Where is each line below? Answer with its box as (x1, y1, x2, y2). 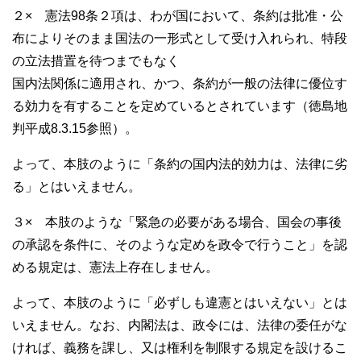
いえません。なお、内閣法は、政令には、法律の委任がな (12, 318, 347, 333)
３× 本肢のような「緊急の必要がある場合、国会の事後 (12, 215, 342, 230)
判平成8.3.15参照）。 (12, 122, 138, 136)
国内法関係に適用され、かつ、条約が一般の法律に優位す (12, 77, 347, 91)
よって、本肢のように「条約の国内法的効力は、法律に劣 (12, 157, 347, 172)
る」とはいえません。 (12, 180, 141, 194)
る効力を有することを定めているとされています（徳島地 (12, 99, 347, 114)
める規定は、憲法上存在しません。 (12, 260, 218, 275)
